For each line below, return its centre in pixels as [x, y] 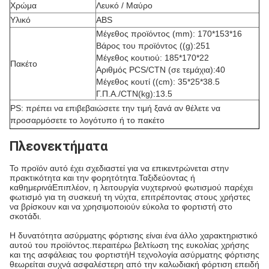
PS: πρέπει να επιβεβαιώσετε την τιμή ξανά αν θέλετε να [115, 108]
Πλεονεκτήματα [59, 146]
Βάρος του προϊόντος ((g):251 [153, 46]
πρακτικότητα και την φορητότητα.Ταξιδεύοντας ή [102, 178]
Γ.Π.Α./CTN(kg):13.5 [134, 94]
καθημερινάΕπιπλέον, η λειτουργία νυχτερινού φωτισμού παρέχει [131, 187]
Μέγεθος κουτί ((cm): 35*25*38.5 [158, 82]
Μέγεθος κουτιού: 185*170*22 [153, 58]
